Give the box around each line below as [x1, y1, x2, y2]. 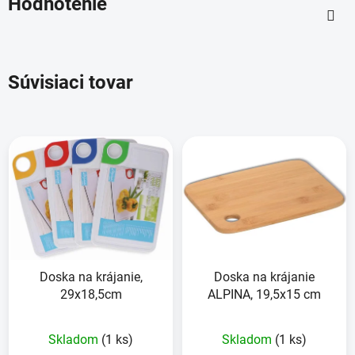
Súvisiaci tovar [8, 71, 133, 94]
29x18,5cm [59, 286, 122, 302]
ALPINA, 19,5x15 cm [208, 286, 321, 302]
